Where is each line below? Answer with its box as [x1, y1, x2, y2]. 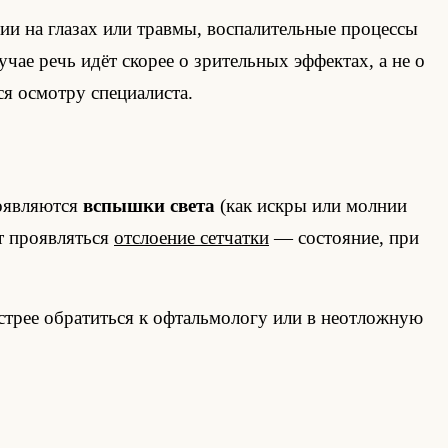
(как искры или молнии [215, 195, 407, 217]
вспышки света [83, 195, 215, 217]
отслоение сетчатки [114, 227, 269, 249]
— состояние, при [269, 227, 419, 249]
